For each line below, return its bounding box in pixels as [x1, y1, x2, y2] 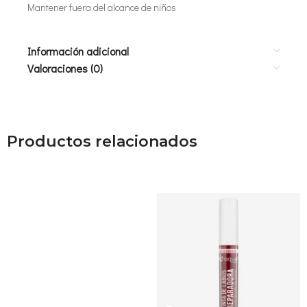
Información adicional [27, 44, 129, 58]
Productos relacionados [7, 132, 197, 151]
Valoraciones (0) [27, 61, 103, 75]
